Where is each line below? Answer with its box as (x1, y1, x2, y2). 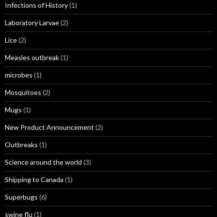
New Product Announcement (5, 123, 94, 131)
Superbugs (5, 193, 38, 201)
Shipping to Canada (5, 175, 63, 184)
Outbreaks (5, 140, 38, 149)
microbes (5, 71, 32, 79)
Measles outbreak (5, 53, 59, 62)
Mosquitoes (5, 88, 41, 96)
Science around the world (5, 158, 82, 166)
